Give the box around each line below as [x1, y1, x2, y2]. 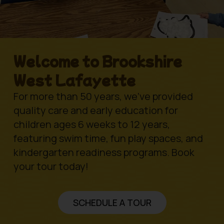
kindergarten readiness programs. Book [13, 145, 194, 159]
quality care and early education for [13, 103, 178, 117]
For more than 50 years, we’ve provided [13, 89, 193, 103]
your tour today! [13, 159, 88, 173]
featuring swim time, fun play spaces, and [13, 131, 203, 145]
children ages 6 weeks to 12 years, [13, 117, 170, 131]
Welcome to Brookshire [13, 51, 182, 70]
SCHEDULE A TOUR [72, 196, 151, 208]
